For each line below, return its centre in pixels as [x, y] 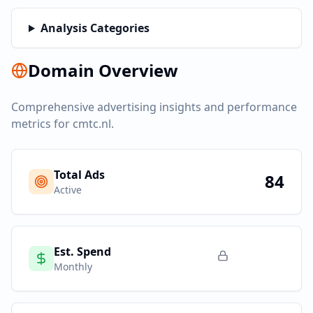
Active [68, 190]
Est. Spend [82, 252]
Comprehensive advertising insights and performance [154, 107]
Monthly [73, 267]
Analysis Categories [95, 28]
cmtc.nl [92, 124]
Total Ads [79, 175]
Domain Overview [103, 70]
